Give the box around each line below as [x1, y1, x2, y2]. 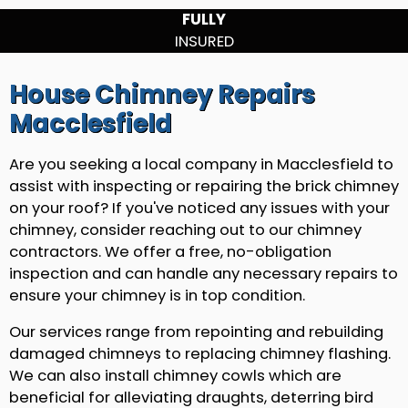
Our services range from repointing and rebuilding [9, 321, 383, 343]
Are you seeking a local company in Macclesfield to [9, 153, 393, 175]
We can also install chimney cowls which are [9, 365, 342, 387]
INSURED [174, 31, 234, 52]
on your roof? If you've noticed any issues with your [9, 197, 390, 219]
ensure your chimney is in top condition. [9, 284, 305, 306]
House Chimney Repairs [9, 76, 315, 112]
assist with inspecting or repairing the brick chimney [9, 175, 399, 197]
